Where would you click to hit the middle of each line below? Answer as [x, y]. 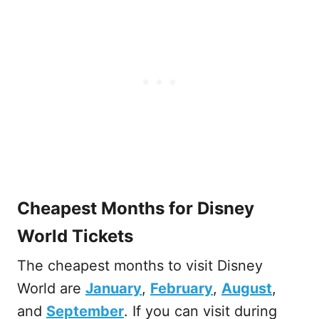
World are [51, 289]
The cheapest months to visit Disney [140, 266]
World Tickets [75, 236]
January [114, 289]
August [247, 289]
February [182, 289]
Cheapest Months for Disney [136, 209]
